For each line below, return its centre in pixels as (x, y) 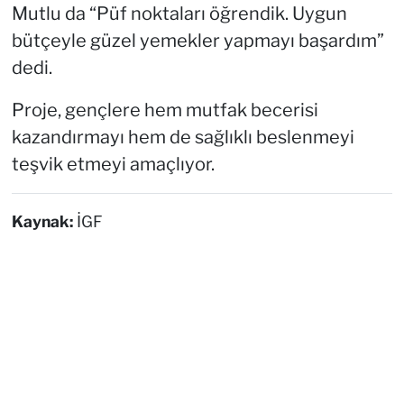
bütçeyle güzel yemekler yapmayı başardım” (197, 41)
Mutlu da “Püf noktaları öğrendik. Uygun (179, 14)
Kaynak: (44, 222)
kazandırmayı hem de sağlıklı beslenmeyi (183, 138)
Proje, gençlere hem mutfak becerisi (165, 110)
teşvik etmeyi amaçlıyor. (113, 165)
